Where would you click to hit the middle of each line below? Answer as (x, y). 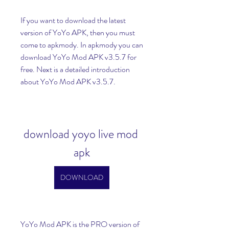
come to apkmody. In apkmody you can (82, 45)
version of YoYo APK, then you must (78, 32)
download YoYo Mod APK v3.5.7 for (78, 57)
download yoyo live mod (81, 134)
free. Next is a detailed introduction (75, 69)
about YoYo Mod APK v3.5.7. (68, 82)
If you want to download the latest (73, 20)
